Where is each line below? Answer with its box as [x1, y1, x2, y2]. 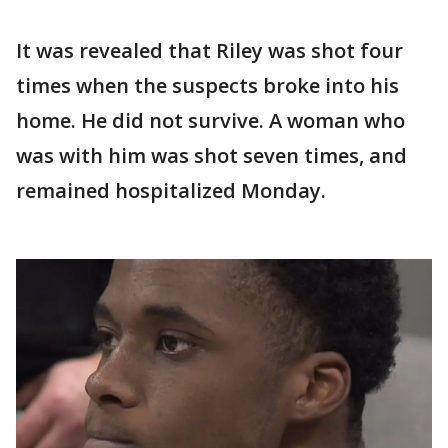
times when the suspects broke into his [16, 71, 399, 99]
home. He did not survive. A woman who [16, 106, 405, 134]
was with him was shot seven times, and [16, 141, 407, 169]
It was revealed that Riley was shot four [16, 36, 403, 64]
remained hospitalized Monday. [16, 176, 326, 204]
